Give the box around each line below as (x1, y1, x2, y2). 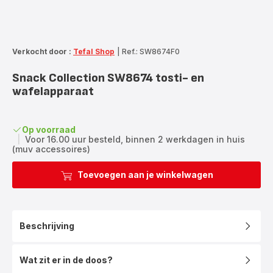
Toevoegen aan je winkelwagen (77, 169, 213, 180)
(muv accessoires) (12, 143, 90, 154)
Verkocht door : (12, 46, 71, 56)
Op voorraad (22, 124, 76, 135)
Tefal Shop (73, 46, 115, 56)
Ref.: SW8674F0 (122, 46, 180, 56)
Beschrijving (19, 220, 74, 231)
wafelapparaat (12, 83, 94, 99)
